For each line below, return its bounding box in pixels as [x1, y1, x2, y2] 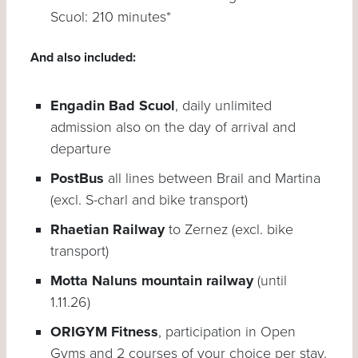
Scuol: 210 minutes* [50, 7, 171, 26]
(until [253, 271, 287, 289]
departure [50, 139, 111, 157]
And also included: [30, 49, 136, 66]
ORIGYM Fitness [50, 322, 158, 340]
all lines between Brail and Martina [107, 169, 320, 187]
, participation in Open [157, 322, 296, 340]
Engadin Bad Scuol [50, 96, 175, 114]
